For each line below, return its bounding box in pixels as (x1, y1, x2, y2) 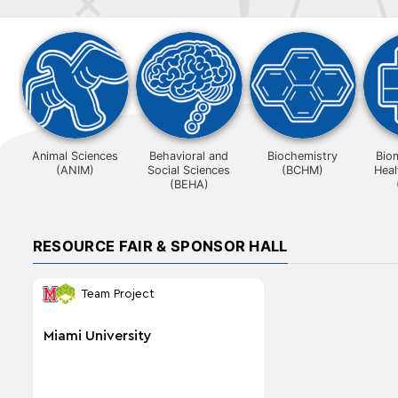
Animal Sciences (32, 149, 119, 163)
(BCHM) (282, 163, 324, 177)
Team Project (80, 287, 155, 300)
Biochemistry (267, 149, 338, 163)
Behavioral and (149, 149, 229, 163)
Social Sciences (147, 163, 231, 177)
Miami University (43, 328, 152, 343)
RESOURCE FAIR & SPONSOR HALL (32, 237, 288, 255)
